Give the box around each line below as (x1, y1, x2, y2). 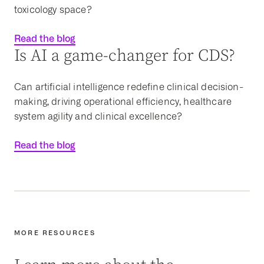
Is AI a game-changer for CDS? (14, 45, 236, 66)
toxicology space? (14, 4, 92, 15)
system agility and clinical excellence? (14, 110, 183, 122)
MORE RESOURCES (14, 228, 95, 237)
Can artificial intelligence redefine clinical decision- (14, 81, 243, 93)
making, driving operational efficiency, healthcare (14, 95, 232, 107)
